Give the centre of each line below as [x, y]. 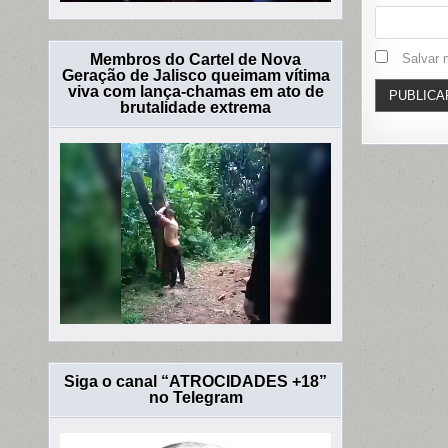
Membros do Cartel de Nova [196, 60]
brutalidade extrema [196, 108]
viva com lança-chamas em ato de [195, 92]
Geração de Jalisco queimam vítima [195, 76]
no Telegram [195, 397]
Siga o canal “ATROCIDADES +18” [196, 381]
